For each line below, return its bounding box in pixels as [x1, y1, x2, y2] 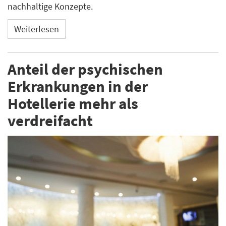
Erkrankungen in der [8, 76, 148, 96]
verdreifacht [8, 110, 93, 131]
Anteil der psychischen [8, 59, 163, 79]
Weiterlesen [14, 23, 59, 35]
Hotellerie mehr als [8, 93, 138, 114]
